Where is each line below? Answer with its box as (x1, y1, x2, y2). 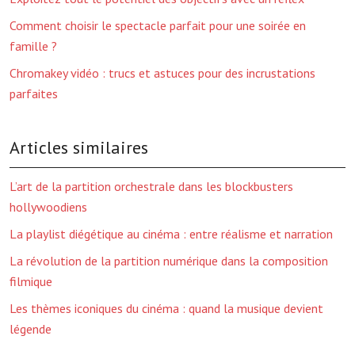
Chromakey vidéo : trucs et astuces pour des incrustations (10, 65, 315, 81)
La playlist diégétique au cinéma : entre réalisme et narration (10, 226, 333, 242)
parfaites (10, 86, 58, 101)
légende (10, 321, 52, 337)
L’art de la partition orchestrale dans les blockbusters (10, 178, 293, 194)
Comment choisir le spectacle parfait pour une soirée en (10, 17, 306, 33)
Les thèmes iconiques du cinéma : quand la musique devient (10, 300, 323, 316)
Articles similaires (10, 136, 148, 158)
